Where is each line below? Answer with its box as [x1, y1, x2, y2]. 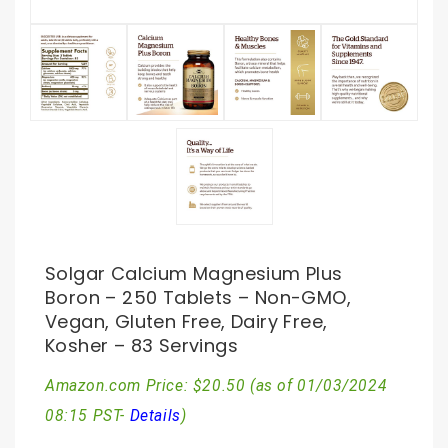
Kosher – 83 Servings [45, 333, 238, 358]
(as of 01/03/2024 [245, 377, 388, 395]
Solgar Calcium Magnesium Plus [45, 261, 343, 286]
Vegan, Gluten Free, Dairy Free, [45, 309, 328, 334]
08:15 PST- [45, 407, 130, 425]
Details [129, 407, 181, 425]
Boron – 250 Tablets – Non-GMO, [45, 285, 351, 310]
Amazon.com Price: [45, 377, 193, 395]
